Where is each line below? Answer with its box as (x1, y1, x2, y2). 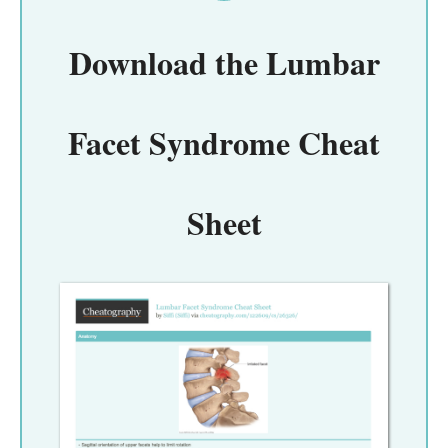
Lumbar (265, 38, 380, 86)
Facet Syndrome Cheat (68, 118, 380, 166)
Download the (68, 38, 266, 86)
